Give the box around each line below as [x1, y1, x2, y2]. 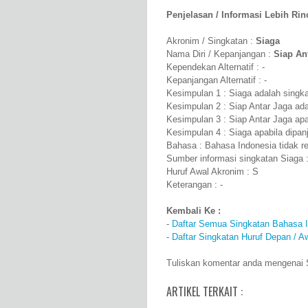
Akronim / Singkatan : [166, 36, 256, 47]
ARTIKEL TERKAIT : [166, 283, 243, 300]
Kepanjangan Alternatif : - [166, 75, 267, 86]
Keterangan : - [166, 179, 223, 190]
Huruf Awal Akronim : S [166, 166, 258, 177]
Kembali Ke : [166, 206, 221, 217]
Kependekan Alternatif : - [166, 62, 265, 73]
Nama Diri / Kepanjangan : [166, 49, 274, 60]
